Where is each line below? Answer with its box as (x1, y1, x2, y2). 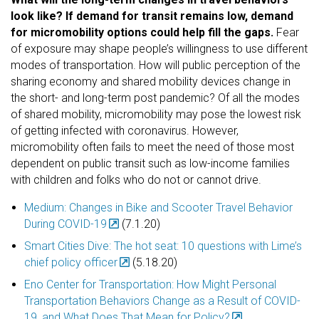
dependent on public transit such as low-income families (11, 156, 290, 170)
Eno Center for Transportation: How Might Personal (24, 277, 277, 291)
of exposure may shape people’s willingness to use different (11, 41, 308, 56)
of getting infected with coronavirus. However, (11, 123, 239, 137)
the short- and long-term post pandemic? (11, 90, 215, 105)
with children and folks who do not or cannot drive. (11, 172, 267, 187)
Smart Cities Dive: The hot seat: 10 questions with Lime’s (24, 239, 303, 253)
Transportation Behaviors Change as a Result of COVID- (24, 293, 301, 308)
